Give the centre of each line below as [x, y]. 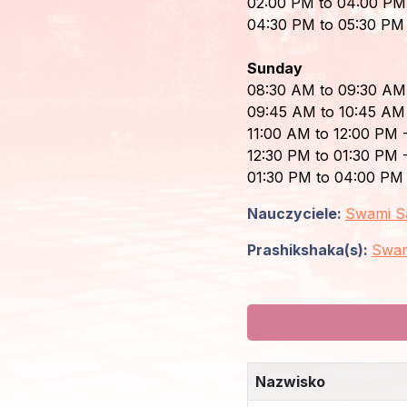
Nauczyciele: [296, 213]
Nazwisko [290, 382]
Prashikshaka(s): [309, 250]
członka [45, 69]
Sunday [275, 68]
